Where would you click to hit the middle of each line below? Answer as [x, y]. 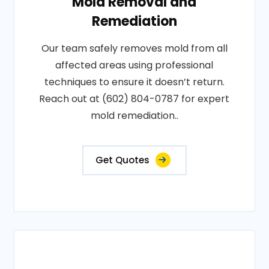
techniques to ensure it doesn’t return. [134, 82]
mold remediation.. [134, 116]
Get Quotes [122, 160]
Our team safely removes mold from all [134, 48]
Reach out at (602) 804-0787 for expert [134, 99]
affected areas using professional [134, 65]
